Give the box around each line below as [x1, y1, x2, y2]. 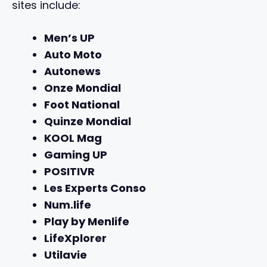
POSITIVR [44, 164, 95, 179]
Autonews [44, 64, 101, 79]
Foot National [44, 97, 120, 113]
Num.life [44, 197, 91, 213]
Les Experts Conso [44, 181, 146, 196]
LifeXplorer [44, 231, 107, 246]
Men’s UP [44, 30, 95, 46]
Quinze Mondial [44, 114, 131, 129]
